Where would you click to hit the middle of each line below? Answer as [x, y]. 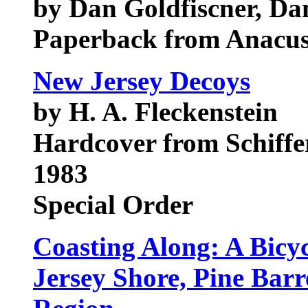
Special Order [113, 205]
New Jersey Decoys [142, 81]
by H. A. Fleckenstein [155, 112]
